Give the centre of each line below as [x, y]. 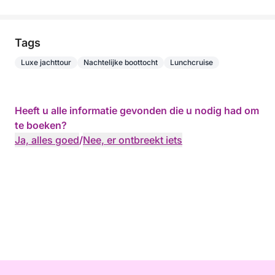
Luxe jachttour [46, 62]
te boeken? [41, 125]
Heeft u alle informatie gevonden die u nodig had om [137, 110]
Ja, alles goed [47, 140]
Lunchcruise [192, 62]
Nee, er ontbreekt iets [133, 140]
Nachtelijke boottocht [121, 62]
